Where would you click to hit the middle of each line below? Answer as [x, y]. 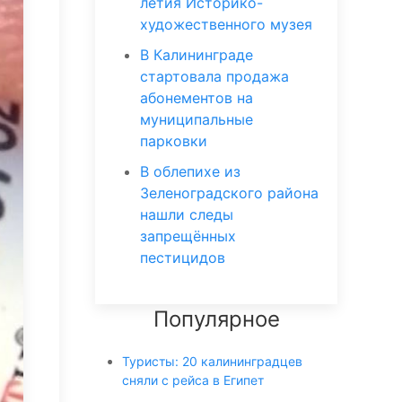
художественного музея [226, 24]
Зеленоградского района [229, 193]
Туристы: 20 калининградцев [212, 361]
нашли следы [187, 214]
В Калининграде [197, 55]
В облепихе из [190, 171]
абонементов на [197, 98]
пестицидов [183, 258]
